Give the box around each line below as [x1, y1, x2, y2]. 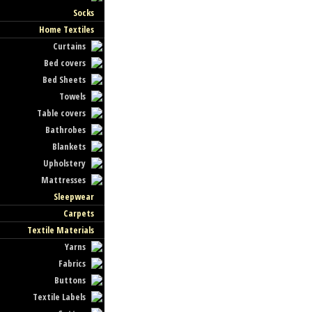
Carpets [63, 207, 94, 219]
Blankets [52, 140, 86, 153]
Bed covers [44, 56, 86, 69]
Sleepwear [53, 190, 94, 203]
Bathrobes [45, 123, 86, 136]
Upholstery [43, 157, 86, 169]
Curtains [53, 40, 86, 52]
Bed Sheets [42, 73, 86, 86]
